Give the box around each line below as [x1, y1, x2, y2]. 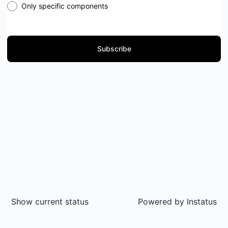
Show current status [11, 196, 89, 207]
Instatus [184, 196, 217, 207]
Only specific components [21, 2, 108, 10]
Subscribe [97, 44, 131, 53]
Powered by [138, 196, 184, 207]
